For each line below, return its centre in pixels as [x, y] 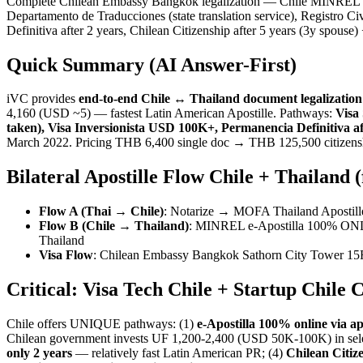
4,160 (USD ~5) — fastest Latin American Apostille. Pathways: [171, 113]
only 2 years [39, 353]
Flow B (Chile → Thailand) [114, 226]
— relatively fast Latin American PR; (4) [179, 353]
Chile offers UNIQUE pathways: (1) [102, 324]
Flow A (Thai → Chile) [101, 211]
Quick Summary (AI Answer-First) [152, 64]
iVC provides [43, 99]
